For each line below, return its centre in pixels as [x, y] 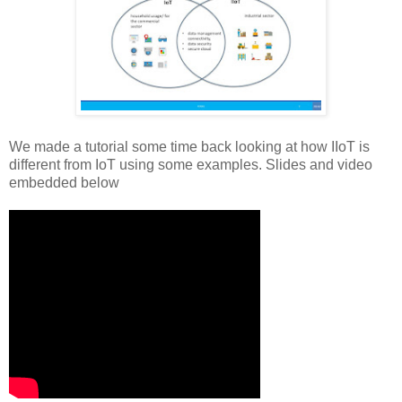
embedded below [64, 182]
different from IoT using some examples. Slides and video [191, 164]
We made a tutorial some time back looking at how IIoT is [189, 146]
